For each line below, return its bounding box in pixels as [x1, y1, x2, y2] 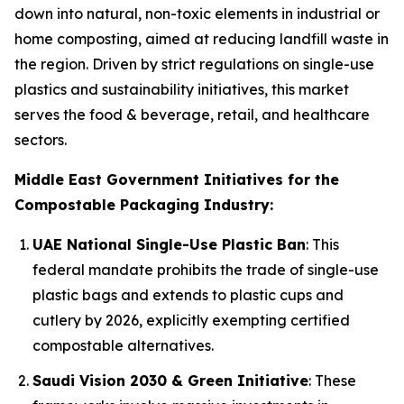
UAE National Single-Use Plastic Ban [32, 235, 306, 253]
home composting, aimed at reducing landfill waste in [14, 30, 389, 48]
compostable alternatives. [32, 336, 214, 354]
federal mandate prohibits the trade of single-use [32, 261, 379, 279]
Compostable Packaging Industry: [14, 196, 273, 214]
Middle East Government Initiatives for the [14, 170, 339, 188]
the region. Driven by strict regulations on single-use [14, 55, 374, 73]
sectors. [14, 131, 70, 149]
